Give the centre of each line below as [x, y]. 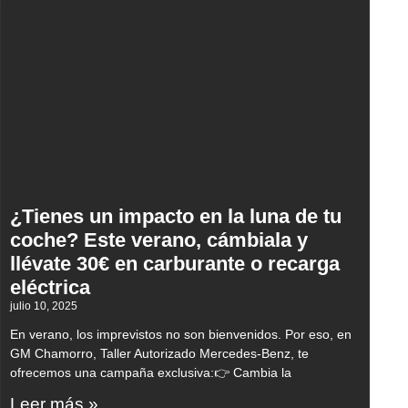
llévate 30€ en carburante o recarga [175, 264]
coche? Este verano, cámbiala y [159, 240]
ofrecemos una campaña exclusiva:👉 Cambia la [151, 373]
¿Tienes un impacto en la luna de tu [176, 217]
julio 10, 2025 [44, 306]
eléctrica [50, 288]
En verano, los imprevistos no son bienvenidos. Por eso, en [181, 335]
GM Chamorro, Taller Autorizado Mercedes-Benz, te [159, 354]
